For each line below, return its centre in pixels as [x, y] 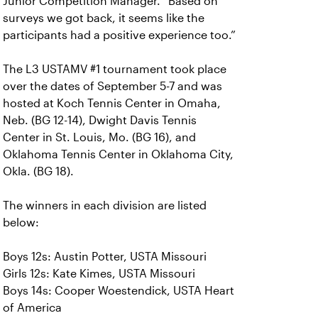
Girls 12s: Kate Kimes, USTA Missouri [99, 274]
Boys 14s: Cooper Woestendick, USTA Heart [119, 291]
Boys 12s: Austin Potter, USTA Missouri [105, 257]
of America [32, 308]
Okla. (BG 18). [40, 171]
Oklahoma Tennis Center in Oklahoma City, [118, 154]
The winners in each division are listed [105, 205]
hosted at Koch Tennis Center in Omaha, [112, 103]
